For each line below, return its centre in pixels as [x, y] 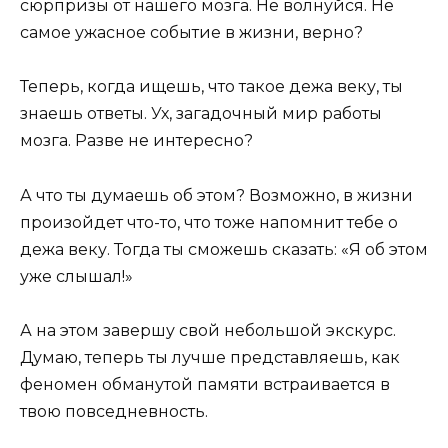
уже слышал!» [76, 276]
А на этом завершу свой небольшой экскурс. [208, 330]
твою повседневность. [114, 411]
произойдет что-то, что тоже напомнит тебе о [209, 222]
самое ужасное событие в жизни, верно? [191, 33]
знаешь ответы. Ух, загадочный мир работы [201, 114]
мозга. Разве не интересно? [136, 141]
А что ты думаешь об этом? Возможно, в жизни [216, 195]
